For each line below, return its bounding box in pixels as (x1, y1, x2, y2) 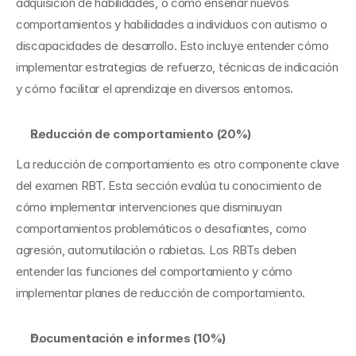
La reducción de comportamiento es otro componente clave (16, 157, 339, 172)
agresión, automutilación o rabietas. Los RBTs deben (16, 242, 296, 257)
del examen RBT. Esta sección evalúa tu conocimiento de (16, 178, 322, 193)
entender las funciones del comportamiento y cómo (16, 264, 292, 279)
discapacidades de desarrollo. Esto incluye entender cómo (16, 38, 329, 53)
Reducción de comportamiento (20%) (30, 126, 252, 141)
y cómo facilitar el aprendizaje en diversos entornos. (16, 81, 294, 96)
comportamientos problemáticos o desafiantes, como (16, 221, 307, 236)
